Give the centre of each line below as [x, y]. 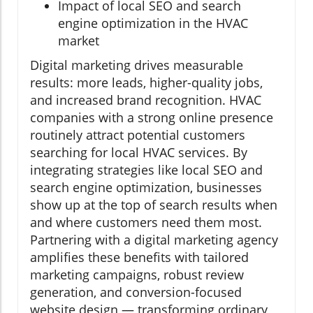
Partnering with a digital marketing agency [154, 240]
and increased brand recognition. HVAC [146, 100]
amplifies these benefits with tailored [139, 257]
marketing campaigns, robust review [137, 275]
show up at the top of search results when [154, 205]
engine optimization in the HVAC [153, 23]
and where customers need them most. [146, 223]
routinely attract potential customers [138, 135]
